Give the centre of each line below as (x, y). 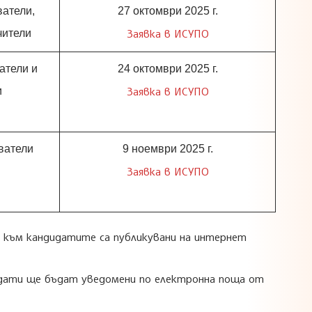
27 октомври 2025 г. (167, 10)
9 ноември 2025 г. (167, 148)
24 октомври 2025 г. (167, 68)
